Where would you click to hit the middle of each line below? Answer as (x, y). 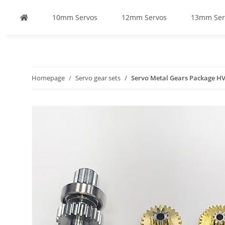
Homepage (48, 78)
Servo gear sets (98, 78)
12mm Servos (144, 17)
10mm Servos (75, 17)
